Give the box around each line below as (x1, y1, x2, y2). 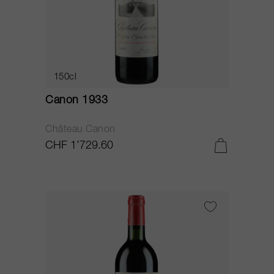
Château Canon (45, 125, 116, 135)
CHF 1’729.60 (45, 141, 113, 152)
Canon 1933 (45, 95, 108, 106)
